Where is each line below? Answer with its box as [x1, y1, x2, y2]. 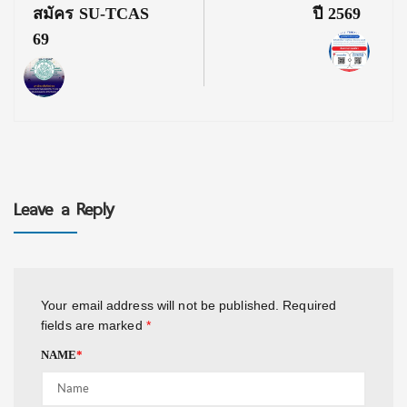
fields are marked [41, 317, 146, 333]
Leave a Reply [14, 194, 115, 224]
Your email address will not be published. [41, 297, 280, 313]
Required [283, 297, 337, 313]
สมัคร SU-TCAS [33, 4, 150, 23]
